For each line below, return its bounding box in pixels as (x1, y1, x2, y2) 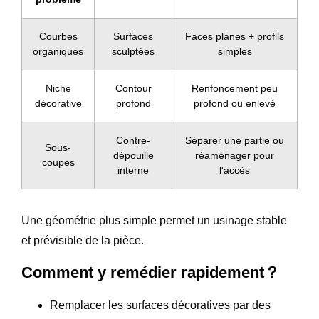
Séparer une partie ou (185, 134, 284, 146)
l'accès (219, 164, 250, 176)
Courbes (38, 30, 78, 42)
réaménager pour (195, 149, 274, 161)
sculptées (112, 45, 155, 57)
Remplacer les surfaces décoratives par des (50, 298, 271, 311)
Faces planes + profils (185, 30, 284, 42)
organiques (33, 45, 83, 57)
